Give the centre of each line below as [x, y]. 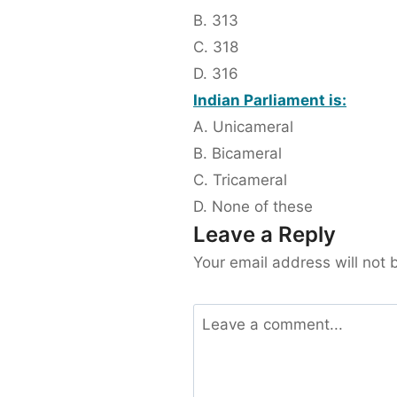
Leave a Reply [265, 235]
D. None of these [253, 207]
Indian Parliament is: [270, 101]
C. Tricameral [240, 180]
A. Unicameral [243, 127]
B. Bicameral [237, 154]
